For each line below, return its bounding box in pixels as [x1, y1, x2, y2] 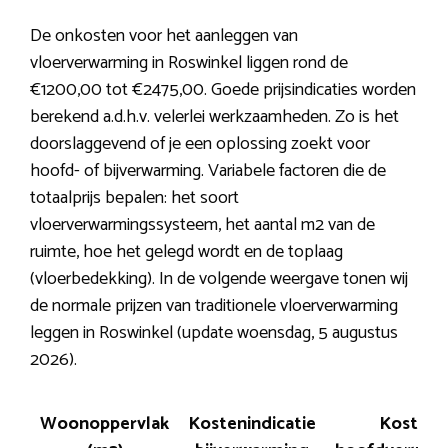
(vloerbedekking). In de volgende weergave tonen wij [30, 264, 408, 295]
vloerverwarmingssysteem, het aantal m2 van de [30, 210, 375, 241]
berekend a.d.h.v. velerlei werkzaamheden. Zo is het [30, 102, 399, 133]
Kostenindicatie [188, 409, 316, 440]
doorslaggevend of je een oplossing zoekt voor [30, 129, 370, 160]
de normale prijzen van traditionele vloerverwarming [30, 291, 398, 322]
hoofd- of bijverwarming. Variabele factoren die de [30, 156, 386, 187]
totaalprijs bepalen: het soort [30, 183, 239, 214]
